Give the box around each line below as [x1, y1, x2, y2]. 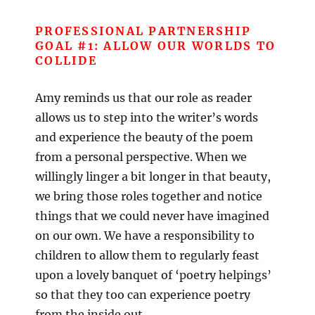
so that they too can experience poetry [35, 288, 250, 302]
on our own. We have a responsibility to [35, 229, 255, 243]
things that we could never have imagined [35, 209, 269, 224]
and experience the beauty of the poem [35, 130, 253, 145]
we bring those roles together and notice [35, 189, 262, 204]
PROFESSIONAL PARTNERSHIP [35, 24, 251, 39]
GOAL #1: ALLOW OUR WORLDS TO [35, 39, 276, 53]
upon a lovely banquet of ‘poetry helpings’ [35, 268, 271, 283]
